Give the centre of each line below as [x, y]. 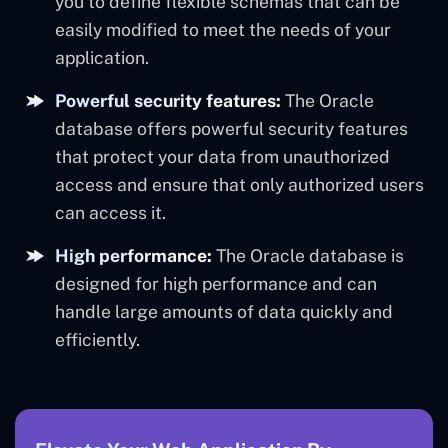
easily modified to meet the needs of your [223, 30]
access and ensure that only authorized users [239, 185]
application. [102, 58]
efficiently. [97, 340]
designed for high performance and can [216, 284]
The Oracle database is [308, 256]
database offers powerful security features [231, 129]
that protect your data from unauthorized [222, 157]
